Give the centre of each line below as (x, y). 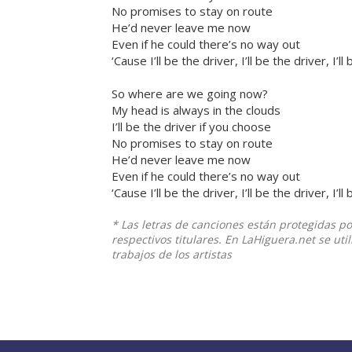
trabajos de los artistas (172, 255)
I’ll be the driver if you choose (191, 127)
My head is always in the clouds (196, 110)
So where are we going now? (190, 94)
